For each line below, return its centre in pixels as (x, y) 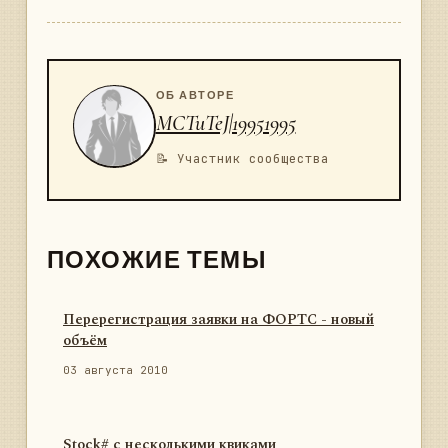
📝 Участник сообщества (242, 158)
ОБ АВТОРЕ (195, 93)
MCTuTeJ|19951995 (225, 122)
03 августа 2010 (115, 370)
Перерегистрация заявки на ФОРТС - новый (218, 320)
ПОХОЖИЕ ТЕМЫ (157, 256)
